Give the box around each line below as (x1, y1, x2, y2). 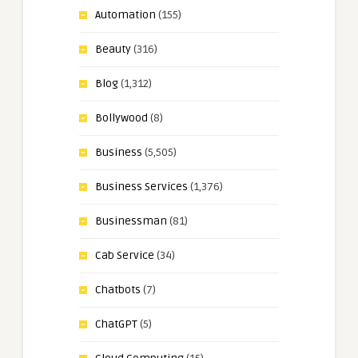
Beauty (95, 42, 131, 57)
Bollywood (95, 111, 148, 125)
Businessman (95, 214, 167, 229)
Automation (95, 8, 156, 22)
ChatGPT (95, 317, 137, 332)
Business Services (95, 180, 188, 194)
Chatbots (95, 283, 141, 297)
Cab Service (95, 249, 154, 263)
